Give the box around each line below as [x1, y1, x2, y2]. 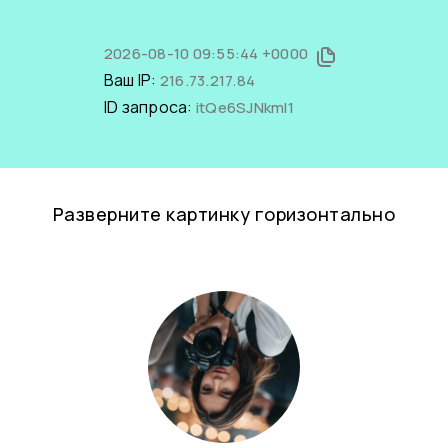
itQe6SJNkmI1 [195, 97, 294, 118]
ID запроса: [103, 96, 196, 118]
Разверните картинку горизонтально [52, 202, 396, 226]
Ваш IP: [103, 69, 160, 91]
